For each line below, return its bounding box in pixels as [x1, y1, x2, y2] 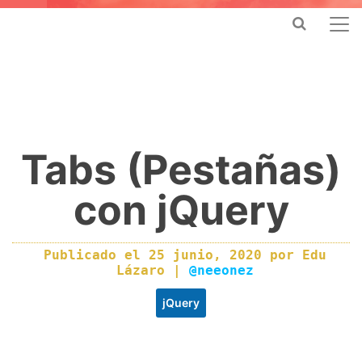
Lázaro [116, 263, 165, 278]
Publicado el [44, 247, 149, 263]
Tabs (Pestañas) [21, 145, 341, 194]
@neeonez [189, 263, 254, 278]
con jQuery [73, 186, 289, 234]
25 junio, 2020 [149, 247, 270, 263]
